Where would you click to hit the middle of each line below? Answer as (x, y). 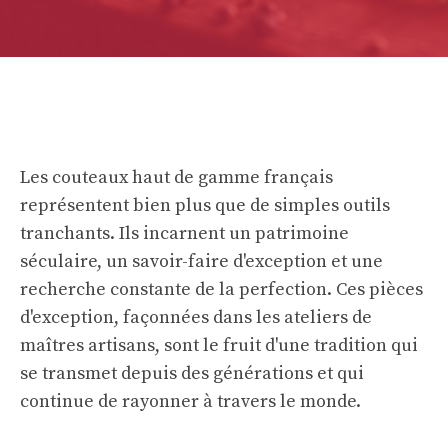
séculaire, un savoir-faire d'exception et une (201, 261)
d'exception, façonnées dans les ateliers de (196, 317)
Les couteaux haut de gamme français (176, 177)
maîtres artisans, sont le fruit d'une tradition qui (219, 345)
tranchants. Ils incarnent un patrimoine (184, 233)
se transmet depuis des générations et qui (192, 373)
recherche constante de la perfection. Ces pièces (221, 289)
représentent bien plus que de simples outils (205, 205)
